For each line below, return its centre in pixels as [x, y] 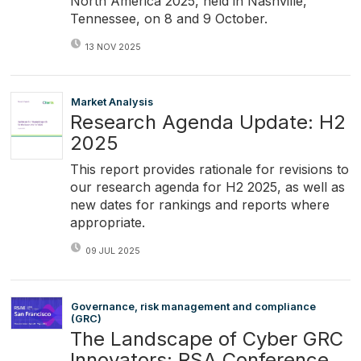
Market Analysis [112, 102]
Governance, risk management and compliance [193, 306]
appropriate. [107, 223]
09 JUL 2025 [112, 251]
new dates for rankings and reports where [199, 205]
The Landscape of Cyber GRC [206, 338]
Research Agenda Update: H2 [207, 122]
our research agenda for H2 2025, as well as [207, 187]
